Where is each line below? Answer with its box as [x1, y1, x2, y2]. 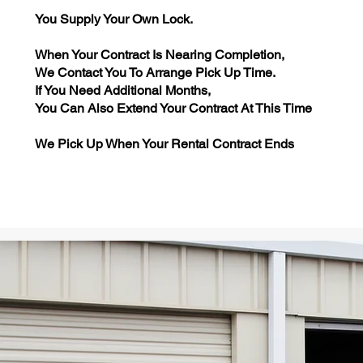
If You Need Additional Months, [35, 83, 211, 98]
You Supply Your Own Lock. [35, 11, 193, 27]
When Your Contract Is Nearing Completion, [35, 47, 284, 62]
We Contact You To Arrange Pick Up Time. [35, 65, 275, 80]
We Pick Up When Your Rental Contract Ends [35, 136, 294, 152]
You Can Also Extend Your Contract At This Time [35, 100, 312, 116]
